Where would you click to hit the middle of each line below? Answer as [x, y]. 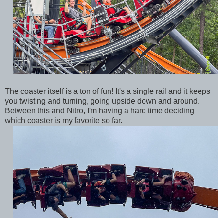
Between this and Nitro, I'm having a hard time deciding [100, 110]
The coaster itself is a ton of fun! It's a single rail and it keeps [108, 91]
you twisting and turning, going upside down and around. [102, 101]
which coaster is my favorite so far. [64, 120]
